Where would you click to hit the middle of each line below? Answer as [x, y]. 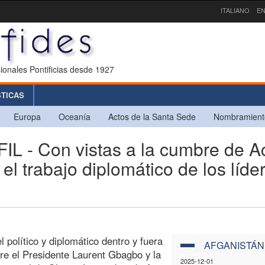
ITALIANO [235, 10]
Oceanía [75, 116]
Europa [27, 116]
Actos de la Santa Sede [152, 116]
